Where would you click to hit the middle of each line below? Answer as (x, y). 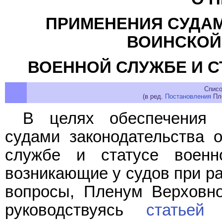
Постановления (188, 96)
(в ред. (154, 96)
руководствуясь (76, 210)
